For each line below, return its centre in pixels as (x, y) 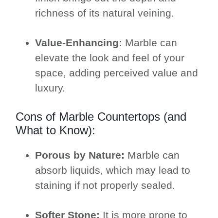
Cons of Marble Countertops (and (101, 117)
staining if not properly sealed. (105, 185)
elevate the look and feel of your (110, 58)
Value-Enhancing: (79, 43)
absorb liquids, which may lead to (113, 170)
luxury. (50, 88)
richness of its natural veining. (105, 13)
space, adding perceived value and (117, 73)
